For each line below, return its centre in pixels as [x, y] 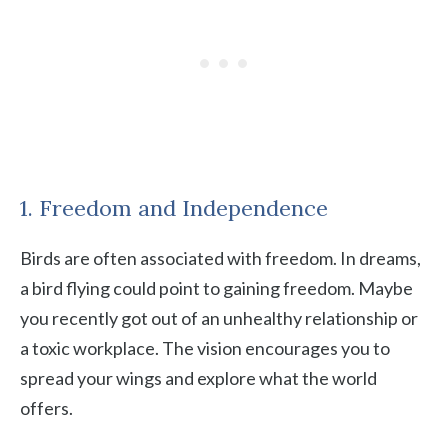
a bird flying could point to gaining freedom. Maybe [216, 288]
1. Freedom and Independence [174, 208]
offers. [46, 408]
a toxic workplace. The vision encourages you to [205, 348]
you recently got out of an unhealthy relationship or [219, 318]
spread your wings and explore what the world [198, 378]
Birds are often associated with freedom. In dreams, [220, 258]
